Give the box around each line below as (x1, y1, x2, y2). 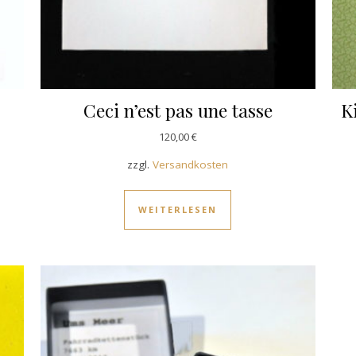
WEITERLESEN (138, 203, 218, 215)
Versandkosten (153, 157, 229, 172)
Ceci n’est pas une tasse (83, 97, 273, 122)
